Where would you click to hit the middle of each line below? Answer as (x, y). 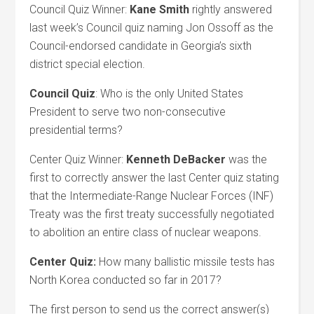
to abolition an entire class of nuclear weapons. (146, 232)
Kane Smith (160, 9)
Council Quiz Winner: (80, 9)
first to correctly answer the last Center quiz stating (155, 178)
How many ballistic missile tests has (186, 262)
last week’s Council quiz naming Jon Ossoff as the (152, 28)
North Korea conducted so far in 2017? (126, 280)
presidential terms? (76, 130)
